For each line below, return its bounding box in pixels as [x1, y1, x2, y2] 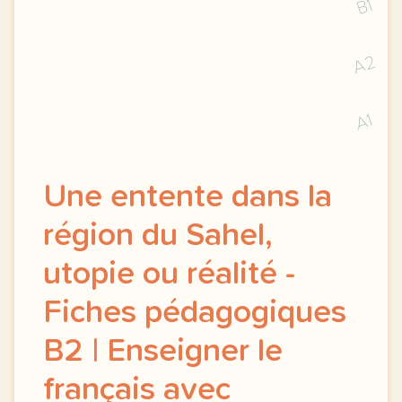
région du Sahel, [43, 220, 273, 252]
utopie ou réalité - [43, 258, 295, 291]
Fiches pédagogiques [43, 297, 346, 329]
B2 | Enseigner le [43, 336, 283, 368]
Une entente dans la [43, 181, 332, 214]
